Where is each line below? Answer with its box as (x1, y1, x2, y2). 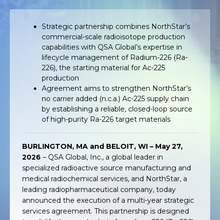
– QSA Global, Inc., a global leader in (41, 153, 163, 162)
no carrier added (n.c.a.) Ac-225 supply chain (42, 94, 189, 103)
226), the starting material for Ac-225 (42, 63, 165, 72)
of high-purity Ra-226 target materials (42, 115, 170, 124)
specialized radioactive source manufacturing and (22, 164, 191, 172)
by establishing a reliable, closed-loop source (42, 105, 192, 113)
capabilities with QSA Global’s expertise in (42, 43, 182, 52)
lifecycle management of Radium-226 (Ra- (42, 53, 188, 62)
